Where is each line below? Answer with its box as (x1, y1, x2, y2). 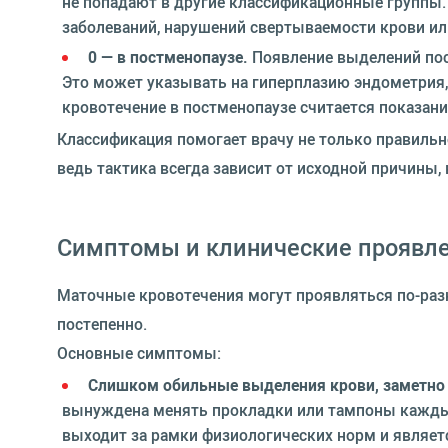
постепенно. (57, 313, 147, 335)
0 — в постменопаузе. (88, 46, 248, 68)
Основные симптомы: (57, 342, 221, 364)
